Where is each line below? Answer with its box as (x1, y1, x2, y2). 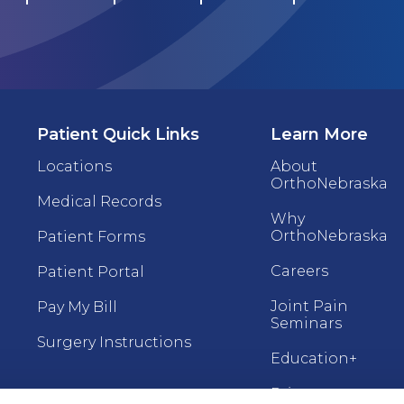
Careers (270, 262, 328, 280)
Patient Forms (37, 228, 146, 245)
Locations (37, 158, 113, 175)
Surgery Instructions (37, 334, 192, 351)
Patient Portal (37, 263, 145, 280)
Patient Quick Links (37, 124, 200, 144)
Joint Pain (270, 298, 348, 315)
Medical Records (37, 193, 162, 210)
